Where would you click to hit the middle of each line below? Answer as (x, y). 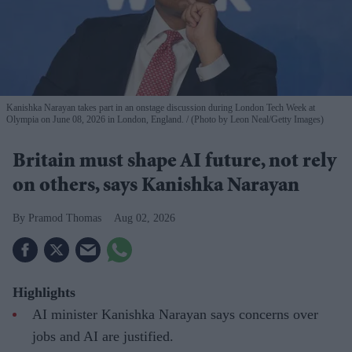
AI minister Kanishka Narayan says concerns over (175, 314)
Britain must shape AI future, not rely (174, 162)
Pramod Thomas (65, 218)
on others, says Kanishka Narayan (156, 187)
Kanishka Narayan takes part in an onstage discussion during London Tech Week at (161, 107)
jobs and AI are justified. (103, 336)
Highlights (44, 292)
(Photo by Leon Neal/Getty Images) (256, 119)
